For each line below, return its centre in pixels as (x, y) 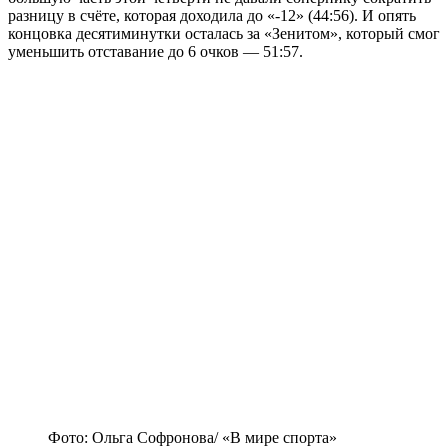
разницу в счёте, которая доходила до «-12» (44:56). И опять (212, 16)
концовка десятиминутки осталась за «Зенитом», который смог (224, 34)
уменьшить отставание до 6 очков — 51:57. (155, 52)
